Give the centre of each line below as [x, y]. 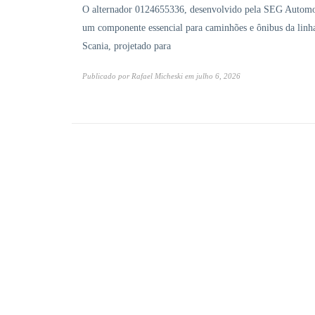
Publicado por [107, 76]
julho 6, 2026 [218, 76]
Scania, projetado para [127, 46]
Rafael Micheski [157, 76]
